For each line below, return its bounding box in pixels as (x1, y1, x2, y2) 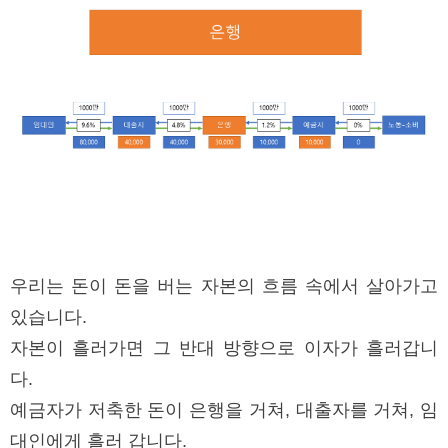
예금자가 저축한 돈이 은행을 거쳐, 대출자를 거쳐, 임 (10, 400, 438, 421)
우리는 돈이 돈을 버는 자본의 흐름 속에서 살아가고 (10, 276, 438, 297)
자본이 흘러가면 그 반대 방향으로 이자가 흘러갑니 (10, 338, 438, 359)
